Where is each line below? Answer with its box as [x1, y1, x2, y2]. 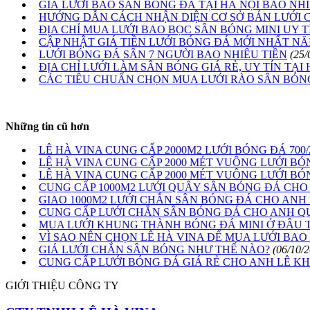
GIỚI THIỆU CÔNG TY [6, 280, 119, 292]
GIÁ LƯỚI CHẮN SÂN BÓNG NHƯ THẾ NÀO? [39, 244, 270, 256]
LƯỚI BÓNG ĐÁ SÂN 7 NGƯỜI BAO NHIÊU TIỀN [39, 48, 287, 61]
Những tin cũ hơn [6, 120, 89, 133]
